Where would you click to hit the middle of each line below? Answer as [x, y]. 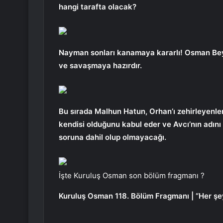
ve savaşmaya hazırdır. [100, 66]
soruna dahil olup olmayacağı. [112, 137]
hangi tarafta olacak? [98, 7]
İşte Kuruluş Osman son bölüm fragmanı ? [132, 176]
